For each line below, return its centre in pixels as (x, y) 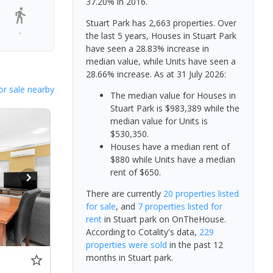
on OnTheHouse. (191, 219)
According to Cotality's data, (142, 232)
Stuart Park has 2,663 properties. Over (161, 23)
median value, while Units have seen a (161, 61)
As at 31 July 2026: (190, 74)
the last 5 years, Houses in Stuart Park (161, 36)
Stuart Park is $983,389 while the (175, 108)
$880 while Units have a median (172, 159)
